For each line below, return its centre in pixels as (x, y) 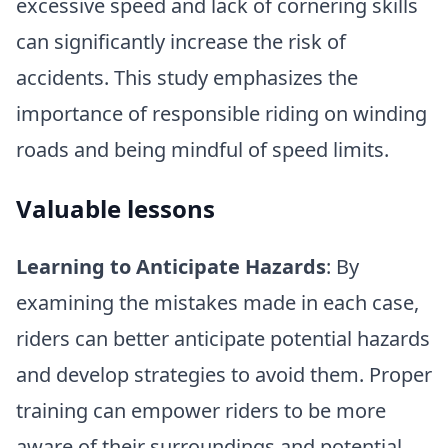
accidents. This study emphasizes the (187, 78)
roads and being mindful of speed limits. (202, 150)
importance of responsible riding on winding (221, 114)
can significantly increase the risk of (181, 42)
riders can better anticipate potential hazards (223, 339)
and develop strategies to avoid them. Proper (224, 375)
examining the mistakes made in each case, (217, 303)
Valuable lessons (115, 209)
